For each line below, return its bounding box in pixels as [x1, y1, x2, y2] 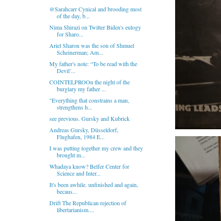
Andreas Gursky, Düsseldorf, [49, 126, 118, 134]
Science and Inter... [56, 169, 101, 177]
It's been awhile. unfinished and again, [49, 181, 138, 188]
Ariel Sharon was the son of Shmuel [49, 41, 134, 49]
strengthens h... [56, 103, 92, 111]
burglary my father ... [56, 85, 106, 93]
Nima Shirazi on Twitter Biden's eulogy [49, 23, 141, 31]
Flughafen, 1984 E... [56, 133, 105, 141]
